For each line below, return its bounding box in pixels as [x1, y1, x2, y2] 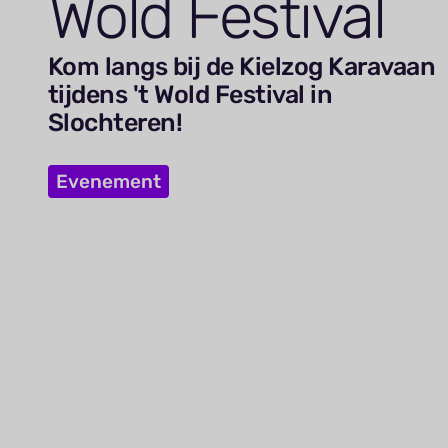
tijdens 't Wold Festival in [47, 79, 333, 109]
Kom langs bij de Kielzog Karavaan [47, 51, 436, 81]
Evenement [55, 169, 161, 193]
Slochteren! [47, 107, 183, 137]
